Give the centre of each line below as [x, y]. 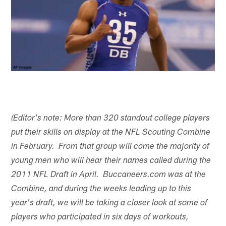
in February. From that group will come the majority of [110, 147]
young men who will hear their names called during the [111, 161]
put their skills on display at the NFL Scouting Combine [111, 133]
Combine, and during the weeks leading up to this [101, 189]
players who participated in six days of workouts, [100, 217]
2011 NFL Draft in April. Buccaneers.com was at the [109, 175]
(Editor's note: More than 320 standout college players [111, 119]
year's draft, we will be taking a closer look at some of [109, 203]
